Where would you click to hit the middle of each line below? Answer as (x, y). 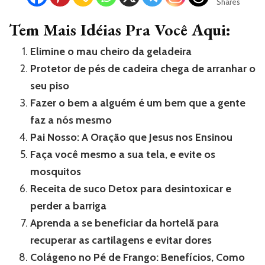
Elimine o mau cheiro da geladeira (111, 51)
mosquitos (56, 171)
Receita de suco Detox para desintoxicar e (131, 188)
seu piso (50, 85)
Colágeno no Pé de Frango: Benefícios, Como (138, 257)
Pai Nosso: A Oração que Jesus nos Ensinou (131, 137)
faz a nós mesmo (71, 120)
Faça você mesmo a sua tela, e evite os (123, 154)
